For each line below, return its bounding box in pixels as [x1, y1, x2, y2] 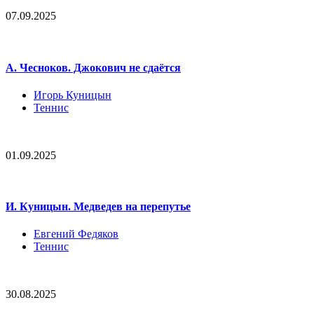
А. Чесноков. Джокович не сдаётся [6, 61, 181, 74]
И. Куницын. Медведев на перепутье [6, 200, 191, 213]
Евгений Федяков [34, 228, 118, 240]
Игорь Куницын [34, 88, 111, 101]
